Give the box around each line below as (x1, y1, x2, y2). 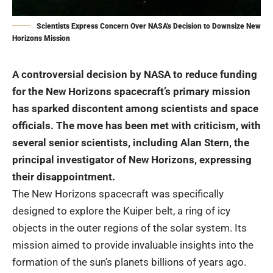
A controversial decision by (12, 68, 144, 80)
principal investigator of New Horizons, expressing (12, 153, 252, 166)
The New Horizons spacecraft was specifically (12, 187, 224, 200)
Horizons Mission (12, 34, 70, 43)
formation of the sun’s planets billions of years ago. (12, 255, 246, 268)
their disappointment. (12, 170, 115, 183)
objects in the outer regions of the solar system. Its (12, 221, 247, 234)
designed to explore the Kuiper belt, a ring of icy (12, 204, 230, 217)
